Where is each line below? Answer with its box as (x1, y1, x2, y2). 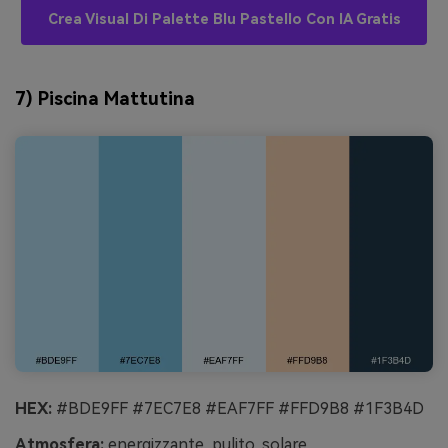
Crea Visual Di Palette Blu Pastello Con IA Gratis (47, 11, 401, 29)
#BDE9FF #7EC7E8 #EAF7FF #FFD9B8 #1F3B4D (52, 399, 424, 419)
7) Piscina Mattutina (15, 87, 195, 109)
